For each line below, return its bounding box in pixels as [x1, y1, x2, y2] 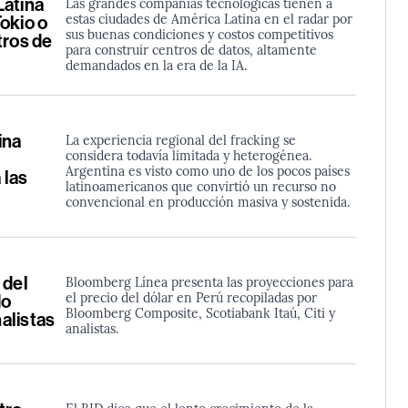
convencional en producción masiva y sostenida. [65, 192, 350, 210]
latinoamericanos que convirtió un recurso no [65, 177, 336, 195]
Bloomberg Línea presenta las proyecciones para [65, 271, 353, 291]
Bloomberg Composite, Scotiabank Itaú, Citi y [65, 302, 335, 321]
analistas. [65, 318, 118, 337]
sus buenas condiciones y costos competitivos [65, 25, 333, 43]
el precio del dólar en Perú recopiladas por [65, 287, 317, 306]
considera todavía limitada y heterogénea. [65, 146, 311, 164]
